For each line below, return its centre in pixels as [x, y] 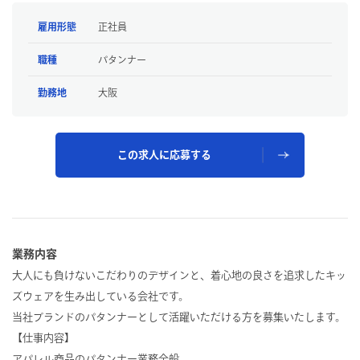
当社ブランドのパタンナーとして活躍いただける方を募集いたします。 [179, 317]
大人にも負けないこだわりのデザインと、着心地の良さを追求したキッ [179, 276]
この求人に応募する [164, 155]
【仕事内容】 [43, 338]
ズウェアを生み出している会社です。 [100, 297]
